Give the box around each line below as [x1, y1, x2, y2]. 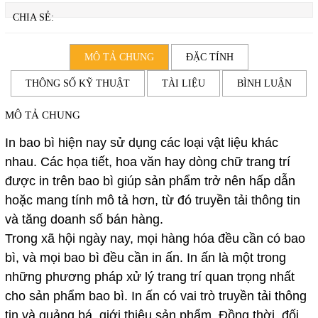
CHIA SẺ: [12, 11, 54, 23]
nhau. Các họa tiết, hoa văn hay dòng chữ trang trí [4, 154, 290, 169]
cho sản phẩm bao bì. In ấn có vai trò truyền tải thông [4, 288, 307, 303]
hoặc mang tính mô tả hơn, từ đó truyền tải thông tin [4, 192, 300, 207]
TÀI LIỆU [162, 77, 206, 89]
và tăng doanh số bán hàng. [4, 212, 163, 226]
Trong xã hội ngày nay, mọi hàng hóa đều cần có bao [4, 231, 305, 246]
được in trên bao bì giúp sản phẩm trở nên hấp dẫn [4, 173, 295, 188]
